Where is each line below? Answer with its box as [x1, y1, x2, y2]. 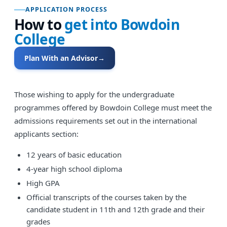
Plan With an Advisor [24, 53, 98, 63]
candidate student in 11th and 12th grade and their [26, 204, 205, 214]
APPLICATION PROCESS [25, 5, 107, 14]
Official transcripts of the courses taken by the [26, 192, 186, 202]
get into [64, 15, 121, 34]
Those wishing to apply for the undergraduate [14, 89, 174, 99]
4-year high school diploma [26, 164, 122, 174]
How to [14, 15, 65, 34]
